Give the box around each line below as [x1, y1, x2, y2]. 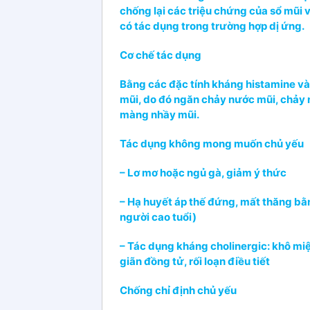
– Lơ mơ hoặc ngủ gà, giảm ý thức [120, 165, 286, 179]
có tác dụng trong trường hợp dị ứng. [120, 19, 304, 33]
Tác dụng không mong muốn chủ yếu [120, 136, 304, 150]
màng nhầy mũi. [120, 107, 199, 121]
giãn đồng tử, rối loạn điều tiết [120, 254, 270, 268]
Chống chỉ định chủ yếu [120, 283, 237, 297]
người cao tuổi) [120, 210, 197, 224]
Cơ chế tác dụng [120, 48, 201, 62]
